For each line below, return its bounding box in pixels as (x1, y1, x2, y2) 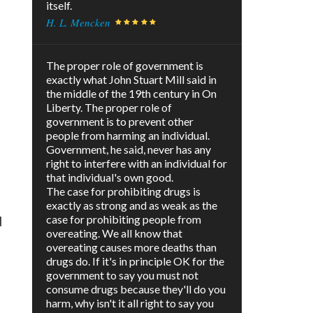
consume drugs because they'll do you (46, 282, 226, 296)
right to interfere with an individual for (46, 156, 227, 170)
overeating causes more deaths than (46, 240, 217, 254)
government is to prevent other (46, 115, 194, 129)
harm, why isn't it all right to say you (46, 296, 214, 310)
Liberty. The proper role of (46, 101, 172, 115)
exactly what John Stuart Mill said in (46, 73, 217, 87)
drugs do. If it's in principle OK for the (46, 254, 224, 268)
